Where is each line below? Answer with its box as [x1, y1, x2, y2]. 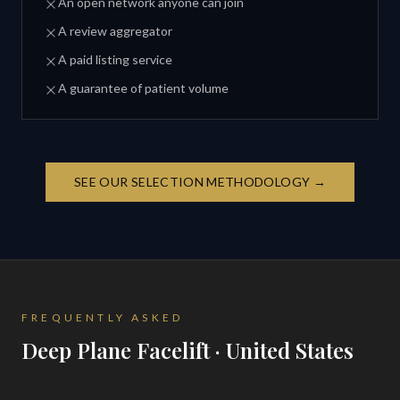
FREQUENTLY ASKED [21, 310, 184, 324]
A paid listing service [58, 51, 172, 67]
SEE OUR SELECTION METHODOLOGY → [74, 173, 326, 189]
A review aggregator [58, 22, 172, 38]
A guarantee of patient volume [58, 79, 229, 96]
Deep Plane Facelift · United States [21, 335, 354, 364]
